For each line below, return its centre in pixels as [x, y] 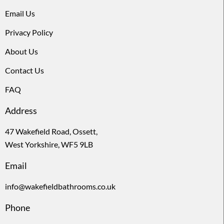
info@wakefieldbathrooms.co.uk [60, 186]
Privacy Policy [29, 32]
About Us [21, 51]
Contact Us [24, 70]
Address [21, 111]
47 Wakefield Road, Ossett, [51, 131]
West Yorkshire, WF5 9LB [49, 144]
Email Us [20, 13]
